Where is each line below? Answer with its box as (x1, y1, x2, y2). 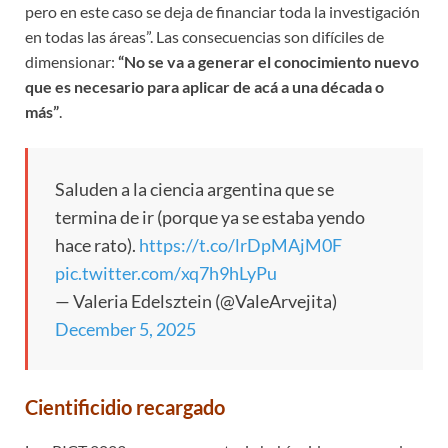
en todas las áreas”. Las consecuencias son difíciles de (25, 27, 384, 47)
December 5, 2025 (55, 318, 196, 341)
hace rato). (55, 234, 139, 257)
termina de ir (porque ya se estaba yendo (55, 206, 365, 229)
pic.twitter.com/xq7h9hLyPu (55, 262, 277, 285)
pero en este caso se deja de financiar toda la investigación (25, 2, 420, 22)
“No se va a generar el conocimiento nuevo (118, 52, 419, 72)
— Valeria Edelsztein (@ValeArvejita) (55, 290, 337, 313)
